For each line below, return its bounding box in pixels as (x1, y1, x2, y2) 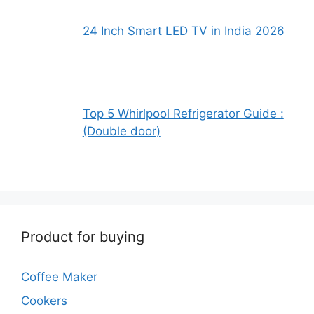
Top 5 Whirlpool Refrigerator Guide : (82, 107, 284, 121)
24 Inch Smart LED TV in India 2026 (82, 24, 285, 39)
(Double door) (82, 124, 161, 139)
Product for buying (21, 228, 144, 246)
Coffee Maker (21, 270, 97, 285)
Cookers (21, 293, 67, 308)
